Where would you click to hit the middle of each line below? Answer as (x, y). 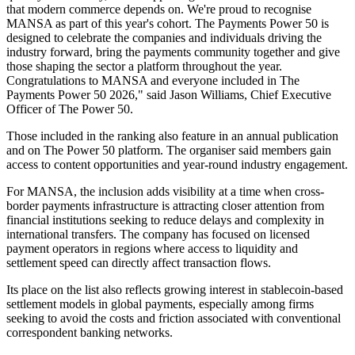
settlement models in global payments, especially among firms (160, 304)
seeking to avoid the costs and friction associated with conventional (174, 319)
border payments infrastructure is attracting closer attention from (165, 206)
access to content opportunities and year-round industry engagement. (177, 165)
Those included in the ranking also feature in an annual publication (172, 136)
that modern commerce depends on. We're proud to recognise (159, 10)
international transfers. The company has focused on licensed (158, 235)
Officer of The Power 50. (70, 109)
